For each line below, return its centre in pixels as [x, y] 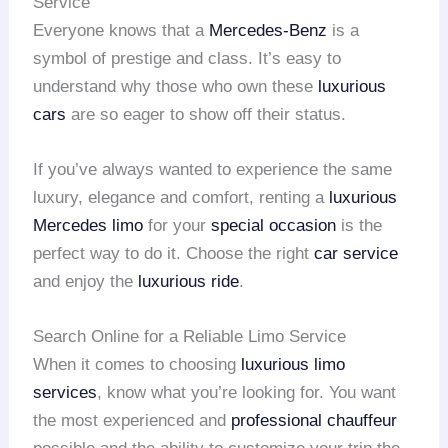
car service [356, 253]
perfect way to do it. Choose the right [174, 253]
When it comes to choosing [137, 364]
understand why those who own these [176, 86]
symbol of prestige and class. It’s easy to [187, 58]
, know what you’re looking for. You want [247, 392]
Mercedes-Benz [268, 30]
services [65, 392]
